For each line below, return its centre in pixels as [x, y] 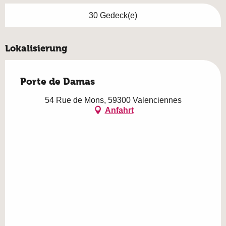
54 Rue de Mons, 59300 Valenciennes [113, 100]
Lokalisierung [36, 49]
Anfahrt [119, 110]
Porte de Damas [58, 82]
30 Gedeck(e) [113, 16]
